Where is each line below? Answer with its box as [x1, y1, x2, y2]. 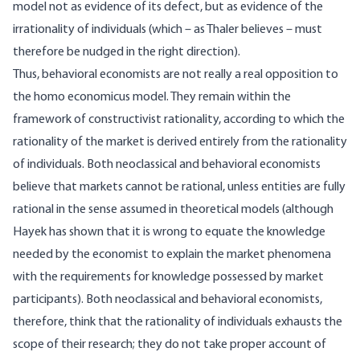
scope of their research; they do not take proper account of [13, 338, 326, 352]
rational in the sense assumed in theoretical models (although [13, 203, 333, 217]
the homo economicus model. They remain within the [13, 91, 291, 104]
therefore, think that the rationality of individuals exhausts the [13, 316, 342, 329]
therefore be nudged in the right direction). [13, 46, 240, 59]
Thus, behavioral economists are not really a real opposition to [13, 68, 338, 82]
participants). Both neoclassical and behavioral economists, [13, 293, 322, 307]
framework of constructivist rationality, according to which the [13, 113, 345, 127]
